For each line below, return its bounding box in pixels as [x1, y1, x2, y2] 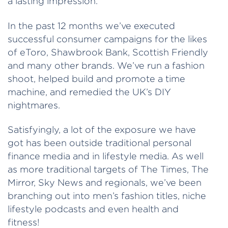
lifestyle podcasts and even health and [8, 204, 179, 214]
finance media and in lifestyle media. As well [8, 151, 204, 161]
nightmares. [8, 100, 60, 110]
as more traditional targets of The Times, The [8, 164, 209, 175]
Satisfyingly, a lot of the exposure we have [8, 125, 196, 135]
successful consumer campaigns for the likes [8, 34, 207, 44]
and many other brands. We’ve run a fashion [8, 60, 205, 70]
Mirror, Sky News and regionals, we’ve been [8, 178, 202, 188]
